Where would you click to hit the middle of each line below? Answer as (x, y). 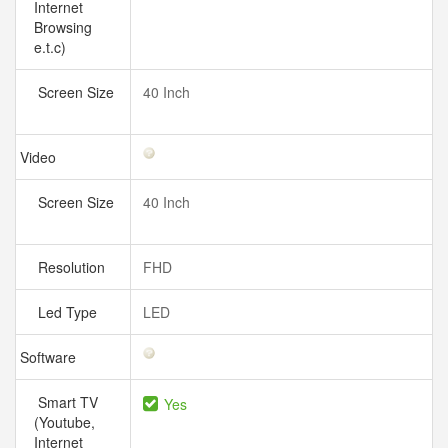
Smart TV (66, 402)
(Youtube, (64, 422)
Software (50, 357)
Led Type (69, 312)
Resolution (73, 267)
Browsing (63, 27)
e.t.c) (54, 47)
